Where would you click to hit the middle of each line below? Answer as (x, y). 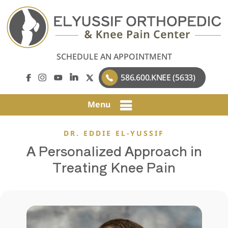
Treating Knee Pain (114, 166)
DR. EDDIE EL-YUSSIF (114, 133)
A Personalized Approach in (114, 150)
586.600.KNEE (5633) (158, 77)
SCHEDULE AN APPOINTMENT (114, 56)
